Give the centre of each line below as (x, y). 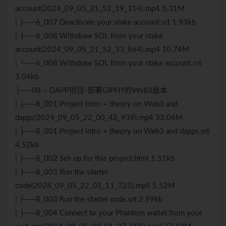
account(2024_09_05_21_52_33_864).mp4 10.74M (102, 50)
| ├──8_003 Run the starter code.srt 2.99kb (89, 200)
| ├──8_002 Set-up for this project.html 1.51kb (95, 159)
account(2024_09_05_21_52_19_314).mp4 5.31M (100, 9)
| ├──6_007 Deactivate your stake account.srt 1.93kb (105, 23)
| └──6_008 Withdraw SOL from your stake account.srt (108, 64)
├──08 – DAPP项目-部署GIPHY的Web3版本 (91, 91)
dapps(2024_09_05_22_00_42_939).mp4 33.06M (99, 118)
